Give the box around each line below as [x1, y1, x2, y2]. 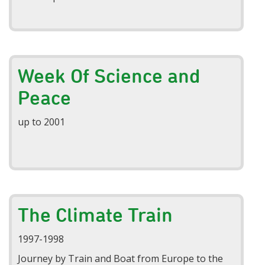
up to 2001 [18, 115, 66, 128]
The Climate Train [18, 203, 173, 226]
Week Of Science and [18, 64, 201, 87]
